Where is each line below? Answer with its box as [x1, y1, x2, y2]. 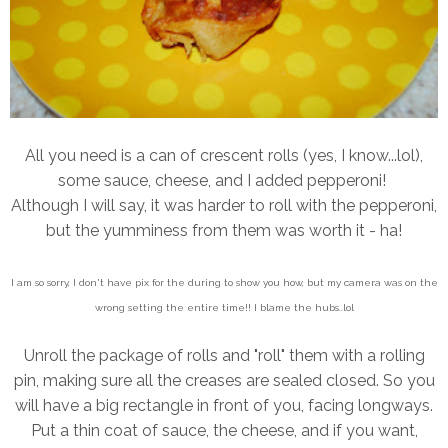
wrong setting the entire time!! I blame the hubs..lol [94, 302, 354, 314]
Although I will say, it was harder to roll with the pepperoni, [11, 196, 437, 216]
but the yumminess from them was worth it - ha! [46, 221, 402, 241]
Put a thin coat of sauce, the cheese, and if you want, [30, 421, 418, 441]
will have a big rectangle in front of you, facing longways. [15, 396, 433, 416]
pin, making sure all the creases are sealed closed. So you [13, 371, 435, 391]
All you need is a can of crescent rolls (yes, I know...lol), [25, 146, 423, 166]
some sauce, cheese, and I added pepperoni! [58, 171, 390, 191]
